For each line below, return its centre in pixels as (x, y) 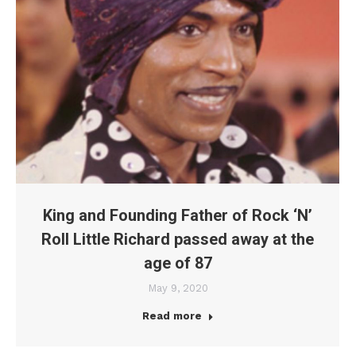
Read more (172, 316)
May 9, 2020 (178, 288)
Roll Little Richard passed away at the (178, 240)
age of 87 (178, 263)
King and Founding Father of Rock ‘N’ (178, 216)
